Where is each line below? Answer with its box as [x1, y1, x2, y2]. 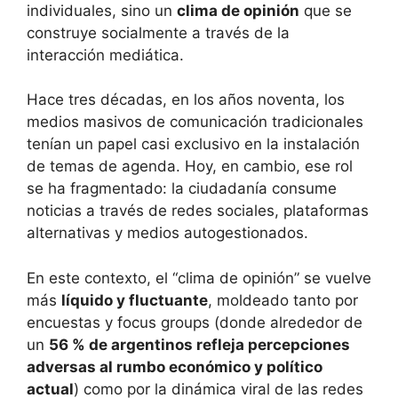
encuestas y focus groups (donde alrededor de [27, 313, 362, 331]
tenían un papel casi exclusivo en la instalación [27, 135, 360, 154]
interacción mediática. [27, 45, 184, 64]
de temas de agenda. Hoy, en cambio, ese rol [27, 157, 353, 176]
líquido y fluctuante [61, 291, 208, 309]
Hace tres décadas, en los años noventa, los [27, 91, 345, 109]
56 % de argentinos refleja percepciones [49, 335, 350, 354]
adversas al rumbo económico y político [27, 357, 322, 376]
